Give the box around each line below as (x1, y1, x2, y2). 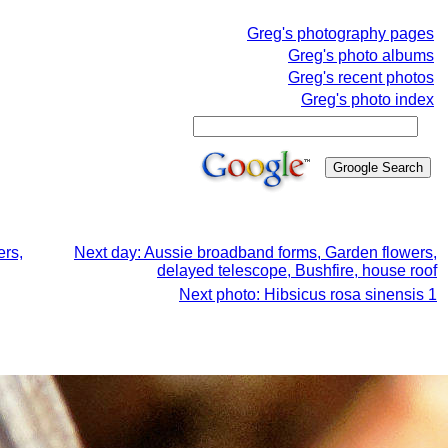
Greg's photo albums (288, 47, 434, 64)
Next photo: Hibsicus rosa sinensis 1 (179, 286, 437, 303)
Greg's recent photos (288, 69, 434, 86)
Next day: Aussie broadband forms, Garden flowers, (74, 244, 437, 261)
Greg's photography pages (247, 25, 434, 42)
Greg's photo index (301, 91, 434, 108)
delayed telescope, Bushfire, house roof (157, 262, 437, 279)
